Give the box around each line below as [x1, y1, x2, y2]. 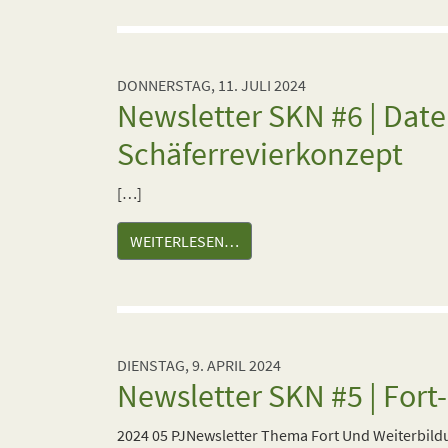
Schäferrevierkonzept [117, 134, 403, 174]
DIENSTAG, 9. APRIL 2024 [117, 355, 281, 375]
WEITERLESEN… [130, 231, 239, 251]
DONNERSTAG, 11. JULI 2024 [117, 75, 306, 95]
